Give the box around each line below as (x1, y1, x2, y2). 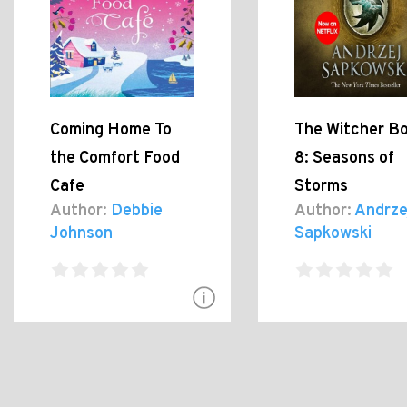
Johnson (50, 223, 113, 244)
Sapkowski (293, 223, 372, 244)
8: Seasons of (293, 147, 394, 169)
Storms (293, 175, 348, 197)
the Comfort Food (50, 147, 180, 169)
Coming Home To (50, 119, 172, 141)
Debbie (107, 200, 163, 222)
